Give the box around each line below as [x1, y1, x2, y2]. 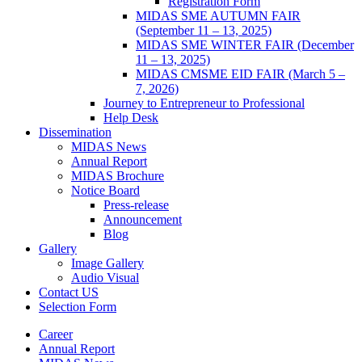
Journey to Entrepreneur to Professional [103, 95, 305, 110]
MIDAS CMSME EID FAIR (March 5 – [136, 66, 345, 81]
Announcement [103, 212, 182, 226]
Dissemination [39, 124, 112, 139]
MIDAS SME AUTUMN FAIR [136, 8, 301, 23]
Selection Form [39, 299, 116, 314]
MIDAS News [71, 139, 146, 154]
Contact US [39, 284, 99, 299]
